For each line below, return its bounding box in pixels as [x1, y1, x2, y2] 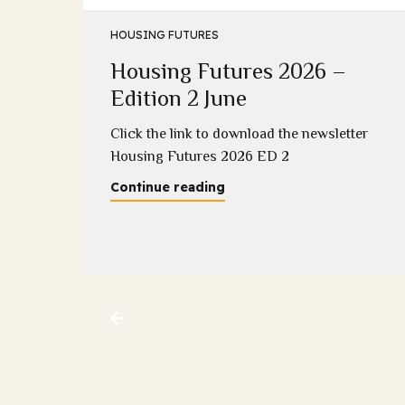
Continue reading [110, 179, 225, 196]
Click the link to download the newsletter [110, 126, 368, 143]
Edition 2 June [110, 84, 247, 111]
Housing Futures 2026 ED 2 [110, 148, 297, 165]
